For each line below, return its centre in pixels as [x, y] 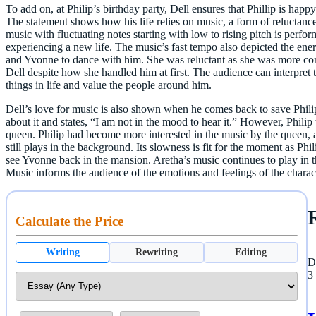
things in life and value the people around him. [109, 85]
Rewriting [156, 252]
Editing [250, 252]
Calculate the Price [69, 221]
